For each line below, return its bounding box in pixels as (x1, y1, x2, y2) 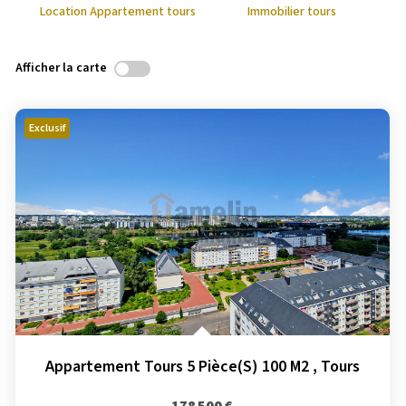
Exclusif (29, 121, 65, 136)
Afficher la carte (15, 59, 107, 78)
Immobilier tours (247, 3, 336, 21)
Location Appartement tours (40, 3, 196, 21)
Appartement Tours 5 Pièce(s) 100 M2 (44, 355, 309, 378)
